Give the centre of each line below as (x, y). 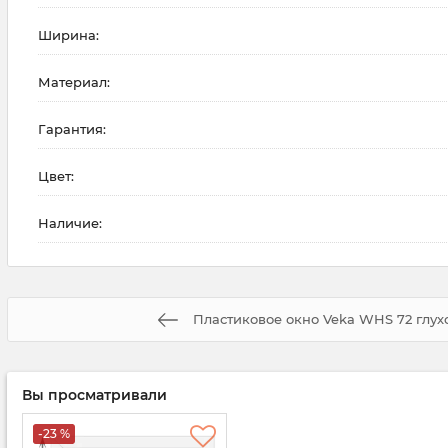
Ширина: (68, 35)
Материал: (74, 82)
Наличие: (70, 223)
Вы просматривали (94, 395)
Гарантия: (72, 129)
